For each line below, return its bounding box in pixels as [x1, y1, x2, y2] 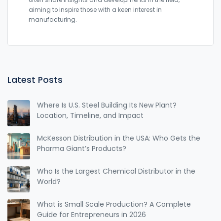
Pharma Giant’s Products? [37, 144, 127, 154]
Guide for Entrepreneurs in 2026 [37, 210, 147, 220]
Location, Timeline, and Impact [37, 110, 144, 121]
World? [37, 177, 61, 187]
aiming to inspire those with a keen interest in [29, 6, 162, 14]
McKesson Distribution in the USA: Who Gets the [37, 133, 201, 144]
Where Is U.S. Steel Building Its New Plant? [37, 100, 177, 110]
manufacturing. [29, 16, 77, 24]
